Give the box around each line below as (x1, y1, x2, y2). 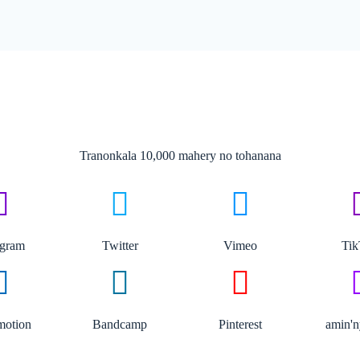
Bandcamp (92, 317, 148, 331)
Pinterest (218, 317, 262, 331)
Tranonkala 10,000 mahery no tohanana (79, 149, 281, 162)
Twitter (101, 239, 138, 252)
